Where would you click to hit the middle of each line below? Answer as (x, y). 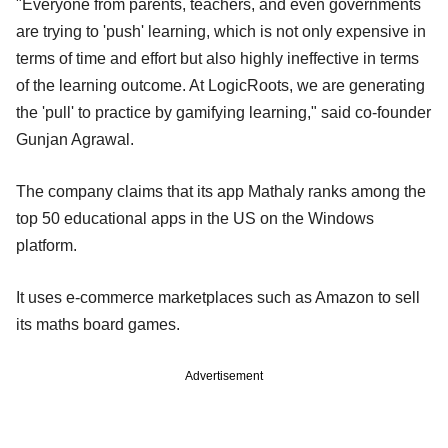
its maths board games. (98, 324)
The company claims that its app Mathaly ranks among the (221, 191)
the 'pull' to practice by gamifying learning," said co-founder (223, 112)
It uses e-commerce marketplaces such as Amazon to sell (218, 297)
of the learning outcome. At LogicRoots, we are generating (220, 85)
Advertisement (224, 375)
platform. (46, 245)
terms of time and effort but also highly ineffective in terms (217, 58)
